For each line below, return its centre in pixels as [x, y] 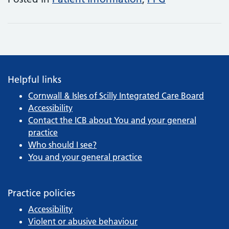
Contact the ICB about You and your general [112, 120]
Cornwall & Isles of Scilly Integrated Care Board [116, 95]
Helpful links [35, 79]
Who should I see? [62, 144]
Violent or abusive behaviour [83, 221]
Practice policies [41, 193]
